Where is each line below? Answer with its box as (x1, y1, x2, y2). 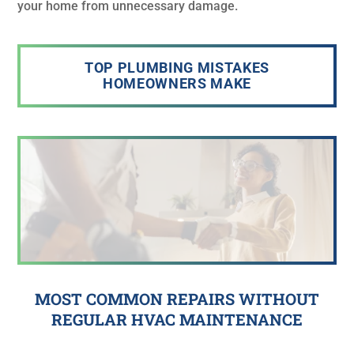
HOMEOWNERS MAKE (103, 74, 251, 92)
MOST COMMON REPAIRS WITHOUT (35, 288, 319, 309)
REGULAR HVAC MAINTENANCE (51, 308, 303, 330)
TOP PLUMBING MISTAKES (85, 58, 269, 76)
